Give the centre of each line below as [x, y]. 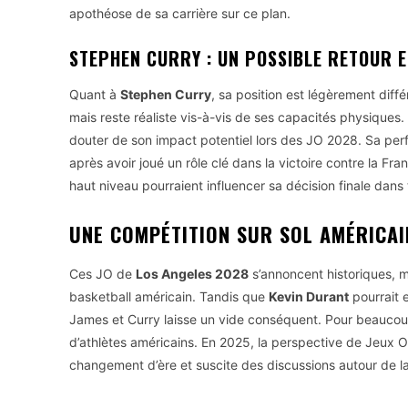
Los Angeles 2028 [192, 273]
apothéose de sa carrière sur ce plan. [180, 13]
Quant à [95, 94]
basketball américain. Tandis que [169, 296]
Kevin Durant [309, 296]
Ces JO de [102, 273]
